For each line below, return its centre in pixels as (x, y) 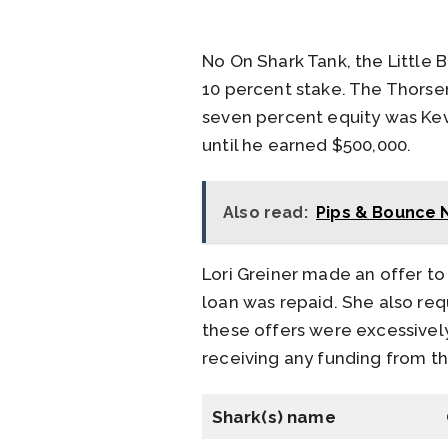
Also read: (265, 212)
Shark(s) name (273, 417)
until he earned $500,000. (307, 144)
